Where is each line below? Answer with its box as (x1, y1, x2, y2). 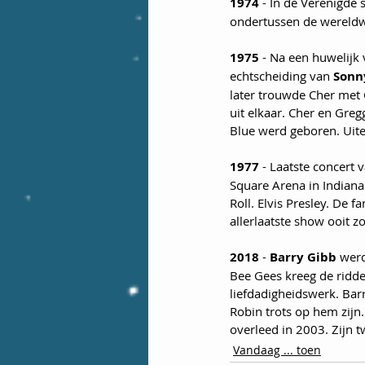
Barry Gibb (270, 248, 336, 266)
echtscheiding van (230, 68, 333, 85)
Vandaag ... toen (233, 342, 321, 358)
